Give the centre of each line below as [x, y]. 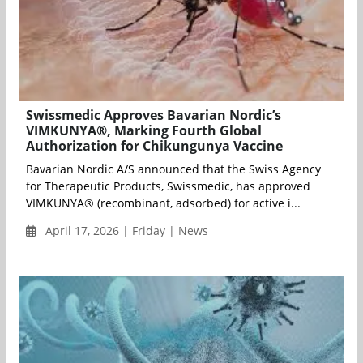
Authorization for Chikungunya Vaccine [154, 146]
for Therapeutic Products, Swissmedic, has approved [168, 186]
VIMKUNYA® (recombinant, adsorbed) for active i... [163, 203]
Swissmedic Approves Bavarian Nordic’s [154, 115]
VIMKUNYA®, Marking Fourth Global [144, 131]
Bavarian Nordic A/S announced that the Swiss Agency [173, 169]
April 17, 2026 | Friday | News [125, 231]
